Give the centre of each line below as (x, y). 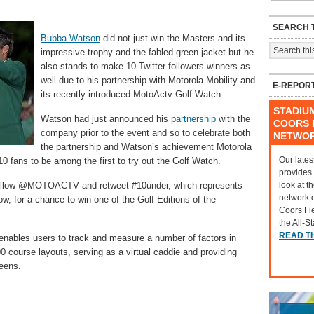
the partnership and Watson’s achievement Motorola (146, 147)
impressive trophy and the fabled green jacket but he (147, 52)
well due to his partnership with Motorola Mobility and (148, 80)
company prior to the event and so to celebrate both (145, 133)
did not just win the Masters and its (173, 38)
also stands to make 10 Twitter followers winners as (145, 66)
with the (233, 119)
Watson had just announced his (106, 119)
